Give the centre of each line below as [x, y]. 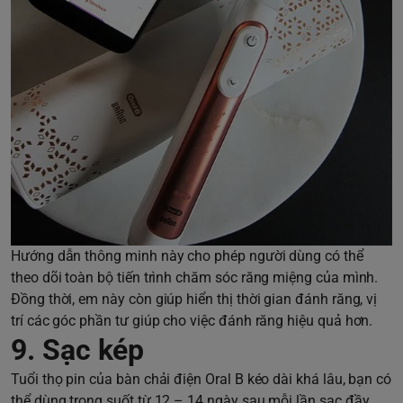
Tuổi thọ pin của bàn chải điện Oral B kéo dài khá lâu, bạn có [201, 380]
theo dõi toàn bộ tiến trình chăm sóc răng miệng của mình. [195, 278]
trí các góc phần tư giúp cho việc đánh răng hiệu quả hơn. [192, 321]
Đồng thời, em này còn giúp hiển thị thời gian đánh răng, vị [194, 300]
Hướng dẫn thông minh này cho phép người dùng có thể [187, 256]
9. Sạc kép [78, 350]
